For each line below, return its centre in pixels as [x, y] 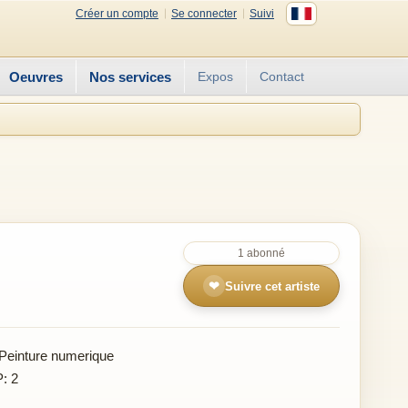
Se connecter [204, 13]
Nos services [130, 76]
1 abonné [261, 253]
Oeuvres [36, 76]
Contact [282, 76]
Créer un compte [117, 13]
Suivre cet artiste [272, 286]
